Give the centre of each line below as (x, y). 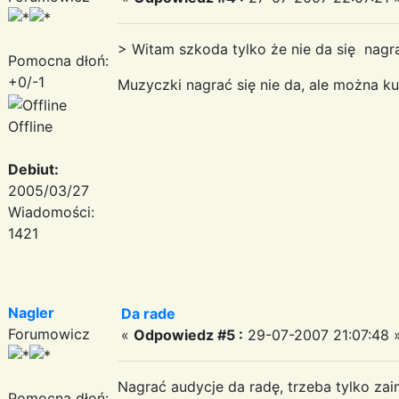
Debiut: (33, 169)
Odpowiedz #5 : (188, 334)
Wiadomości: (51, 212)
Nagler (31, 312)
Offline (30, 126)
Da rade (148, 313)
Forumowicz (49, 334)
